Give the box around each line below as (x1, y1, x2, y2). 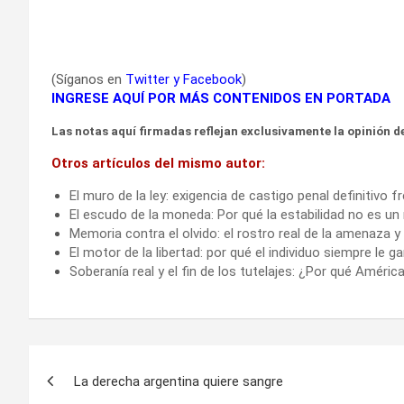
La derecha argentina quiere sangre (74, 372, 283, 390)
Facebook (183, 70, 242, 87)
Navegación (28, 345, 181, 379)
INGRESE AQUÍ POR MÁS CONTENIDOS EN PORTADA (51, 89, 390, 106)
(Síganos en (51, 70, 125, 87)
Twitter (125, 70, 170, 87)
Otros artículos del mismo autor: (51, 154, 265, 171)
